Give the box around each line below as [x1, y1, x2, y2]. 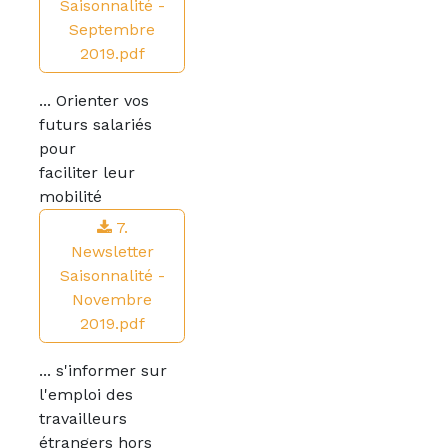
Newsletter [70, 242, 154, 261]
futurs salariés [39, 115, 152, 134]
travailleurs [39, 409, 127, 428]
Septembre [69, 20, 155, 39]
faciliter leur [39, 163, 135, 182]
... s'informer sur [39, 361, 167, 380]
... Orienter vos [39, 91, 149, 110]
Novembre [72, 290, 152, 309]
